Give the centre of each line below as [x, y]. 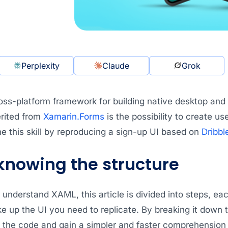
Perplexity [40, 65]
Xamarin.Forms [74, 116]
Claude [116, 65]
